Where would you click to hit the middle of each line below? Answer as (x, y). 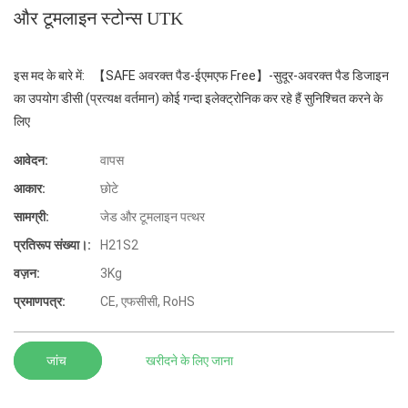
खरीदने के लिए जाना (189, 360)
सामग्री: (31, 217)
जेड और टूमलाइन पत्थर (153, 217)
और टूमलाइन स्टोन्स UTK (98, 18)
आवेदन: (31, 161)
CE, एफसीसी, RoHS (148, 302)
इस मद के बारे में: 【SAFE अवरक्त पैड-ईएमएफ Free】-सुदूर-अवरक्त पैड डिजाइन (201, 76)
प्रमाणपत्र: (40, 302)
